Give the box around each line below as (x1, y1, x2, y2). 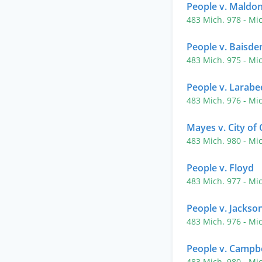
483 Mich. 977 (187, 175, 243, 187)
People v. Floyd (187, 161, 254, 174)
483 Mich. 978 (187, 14, 243, 25)
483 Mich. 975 (187, 54, 243, 65)
